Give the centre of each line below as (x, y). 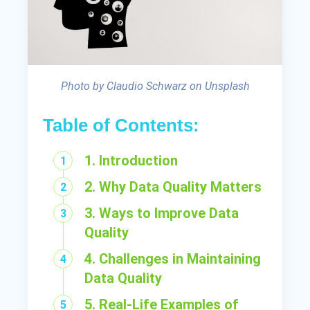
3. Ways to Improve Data (162, 213)
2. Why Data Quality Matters (173, 186)
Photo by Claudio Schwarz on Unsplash (155, 86)
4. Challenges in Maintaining (173, 258)
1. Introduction (131, 160)
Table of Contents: (121, 125)
